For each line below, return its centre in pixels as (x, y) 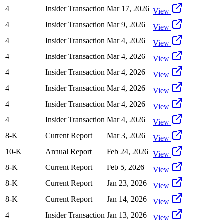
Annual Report (68, 151)
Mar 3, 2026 (126, 135)
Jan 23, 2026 (127, 183)
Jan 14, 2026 (127, 199)
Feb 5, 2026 (125, 167)
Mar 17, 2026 (128, 8)
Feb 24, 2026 (127, 151)
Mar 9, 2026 (126, 24)
